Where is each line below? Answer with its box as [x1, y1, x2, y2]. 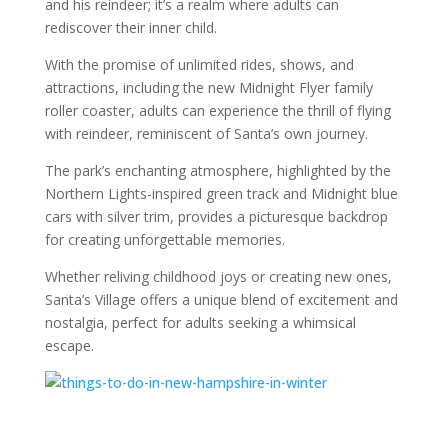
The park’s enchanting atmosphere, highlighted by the [44, 161, 391, 180]
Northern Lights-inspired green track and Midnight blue [44, 184, 398, 203]
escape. [44, 336, 94, 355]
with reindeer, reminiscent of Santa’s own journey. [44, 124, 372, 143]
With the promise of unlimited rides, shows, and [44, 55, 354, 74]
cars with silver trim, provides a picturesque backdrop [44, 207, 388, 226]
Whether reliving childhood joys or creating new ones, [44, 267, 392, 286]
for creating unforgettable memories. [44, 230, 289, 249]
